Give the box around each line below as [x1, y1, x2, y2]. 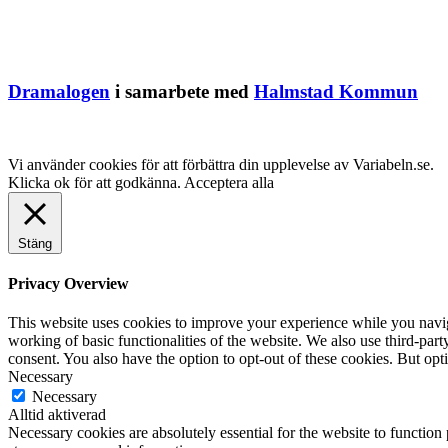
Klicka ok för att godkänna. [8, 173, 184, 191]
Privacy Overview [8, 274, 129, 292]
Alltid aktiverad [8, 406, 106, 424]
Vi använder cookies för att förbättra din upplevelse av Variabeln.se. [8, 155, 434, 173]
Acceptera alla [184, 173, 274, 191]
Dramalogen [8, 80, 110, 102]
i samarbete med [110, 80, 254, 102]
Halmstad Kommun [254, 80, 418, 102]
